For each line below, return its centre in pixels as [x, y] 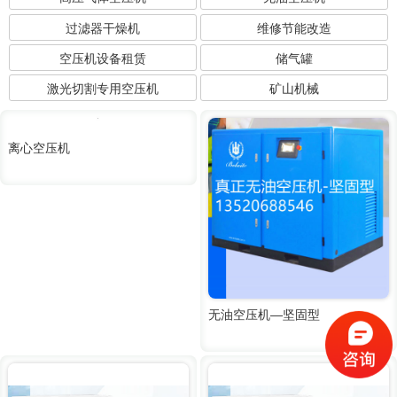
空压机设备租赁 [102, 58]
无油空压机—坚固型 [265, 314]
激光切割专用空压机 [102, 89]
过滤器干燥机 [102, 28]
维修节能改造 [295, 28]
